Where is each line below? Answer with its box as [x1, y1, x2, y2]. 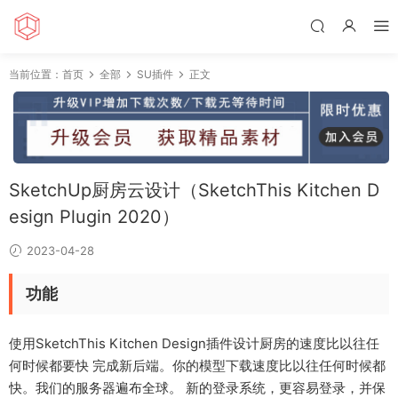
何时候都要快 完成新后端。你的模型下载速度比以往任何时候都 [9, 357, 386, 375]
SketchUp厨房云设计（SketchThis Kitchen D [9, 179, 379, 202]
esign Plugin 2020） [9, 206, 179, 228]
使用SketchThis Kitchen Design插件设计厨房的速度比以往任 [9, 335, 379, 353]
